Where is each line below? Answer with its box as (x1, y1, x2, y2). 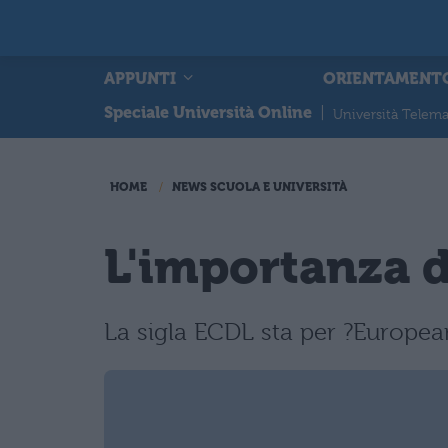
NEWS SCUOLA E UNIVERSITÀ (172, 180, 347, 194)
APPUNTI (104, 68, 180, 88)
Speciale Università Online (104, 103, 312, 122)
